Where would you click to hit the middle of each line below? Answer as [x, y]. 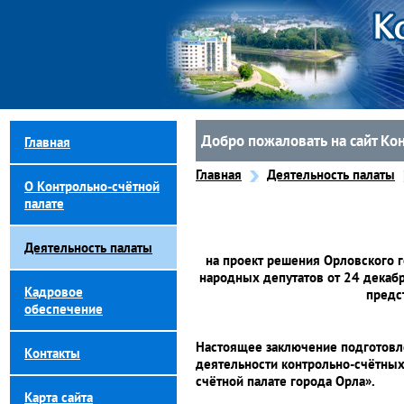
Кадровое [54, 292]
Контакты [52, 353]
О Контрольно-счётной [92, 186]
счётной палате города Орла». [285, 381]
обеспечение [64, 309]
